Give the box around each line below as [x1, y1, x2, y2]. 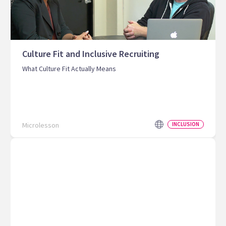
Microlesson [22, 121, 59, 130]
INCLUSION [172, 121, 199, 128]
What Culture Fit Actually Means [22, 64, 116, 74]
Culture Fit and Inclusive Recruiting [22, 48, 159, 60]
